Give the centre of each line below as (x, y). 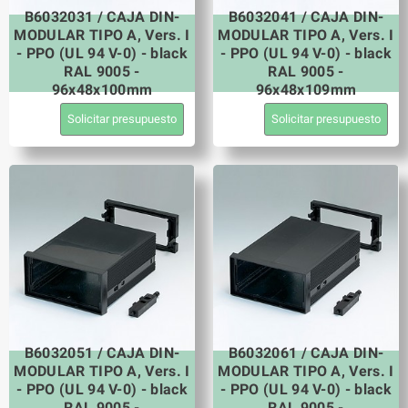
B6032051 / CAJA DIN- (102, 352)
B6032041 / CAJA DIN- (306, 16)
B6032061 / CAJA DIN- (306, 352)
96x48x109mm (306, 89)
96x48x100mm (102, 89)
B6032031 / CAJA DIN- (102, 16)
